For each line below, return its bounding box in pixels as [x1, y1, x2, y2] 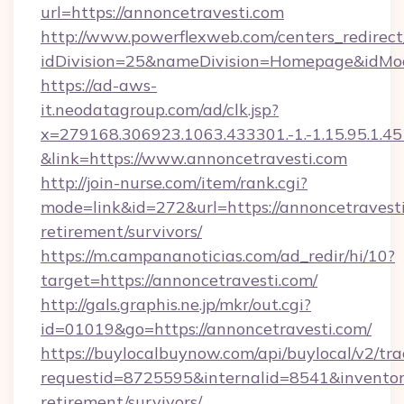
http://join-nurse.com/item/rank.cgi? [41, 172, 308, 193]
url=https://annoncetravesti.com [41, 2, 284, 23]
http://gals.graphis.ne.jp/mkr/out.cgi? [41, 294, 311, 315]
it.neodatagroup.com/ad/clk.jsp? [41, 99, 279, 120]
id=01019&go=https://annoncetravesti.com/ [41, 318, 372, 339]
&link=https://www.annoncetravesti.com [41, 148, 347, 169]
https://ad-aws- [41, 75, 157, 96]
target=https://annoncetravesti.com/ [41, 270, 317, 290]
